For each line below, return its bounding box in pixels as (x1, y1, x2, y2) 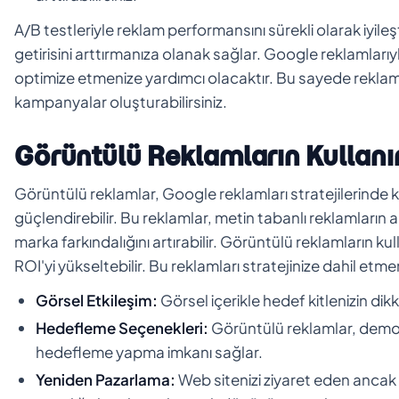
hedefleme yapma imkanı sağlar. (36, 341, 263, 362)
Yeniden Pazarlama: (36, 369, 175, 389)
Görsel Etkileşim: (36, 289, 158, 310)
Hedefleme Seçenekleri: (36, 317, 208, 338)
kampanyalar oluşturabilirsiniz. (14, 91, 227, 111)
